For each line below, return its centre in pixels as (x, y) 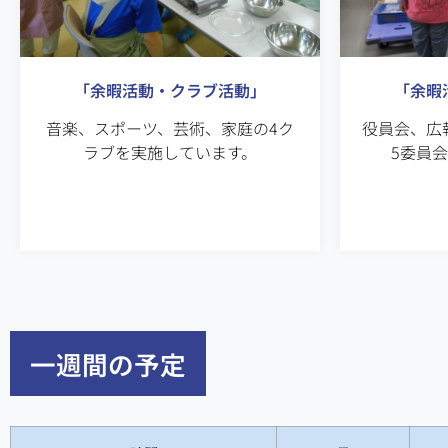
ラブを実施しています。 (170, 151)
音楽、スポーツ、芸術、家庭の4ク (170, 127)
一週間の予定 (108, 363)
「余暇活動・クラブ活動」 (170, 89)
